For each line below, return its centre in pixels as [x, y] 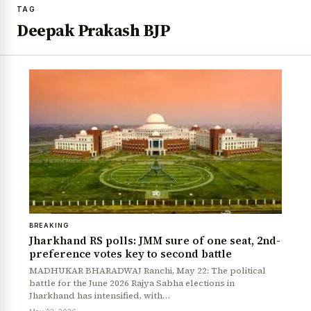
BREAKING [49, 226]
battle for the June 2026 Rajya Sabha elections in [132, 283]
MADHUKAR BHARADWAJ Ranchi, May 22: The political [148, 271]
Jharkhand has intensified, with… [100, 296]
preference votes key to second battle [131, 254]
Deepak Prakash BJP [93, 30]
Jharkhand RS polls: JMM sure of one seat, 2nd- [155, 241]
